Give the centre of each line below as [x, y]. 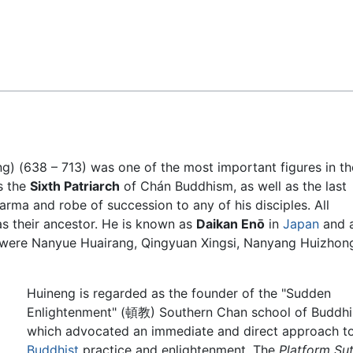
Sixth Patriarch [75, 186]
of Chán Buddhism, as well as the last [233, 186]
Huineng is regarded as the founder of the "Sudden [178, 294]
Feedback [51, 24]
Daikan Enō [230, 224]
